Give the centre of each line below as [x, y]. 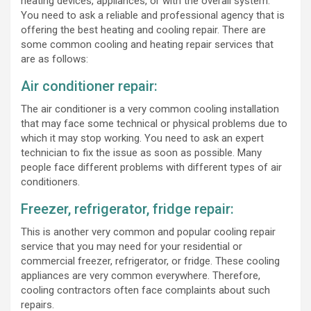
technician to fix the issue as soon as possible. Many [141, 152]
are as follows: [54, 59]
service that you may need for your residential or [132, 246]
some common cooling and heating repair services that [147, 44]
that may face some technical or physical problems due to [154, 123]
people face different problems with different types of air [151, 167]
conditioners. [50, 182]
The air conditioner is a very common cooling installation [150, 109]
